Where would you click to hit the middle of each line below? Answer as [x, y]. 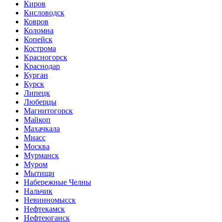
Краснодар [42, 66]
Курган [36, 75]
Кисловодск [44, 12]
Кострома [40, 48]
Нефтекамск [44, 209]
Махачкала [42, 128]
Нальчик [38, 191]
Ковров [36, 21]
